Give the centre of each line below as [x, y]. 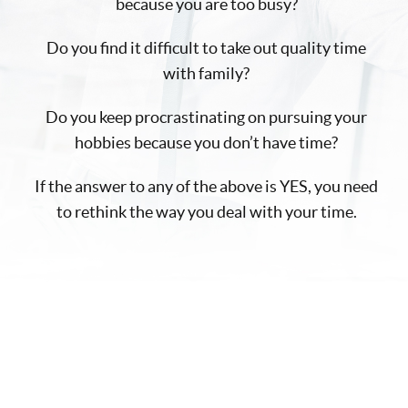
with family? [206, 73]
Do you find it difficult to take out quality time [206, 47]
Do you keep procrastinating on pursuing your [206, 117]
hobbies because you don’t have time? [206, 142]
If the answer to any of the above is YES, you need [206, 186]
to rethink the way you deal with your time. [206, 211]
